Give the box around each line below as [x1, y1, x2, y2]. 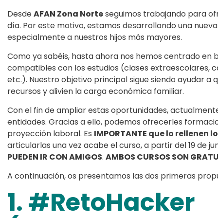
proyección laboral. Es [7, 128, 94, 140]
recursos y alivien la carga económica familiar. [7, 86, 184, 97]
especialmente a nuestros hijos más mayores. [7, 32, 182, 43]
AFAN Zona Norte [34, 8, 103, 20]
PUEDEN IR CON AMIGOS [7, 151, 102, 163]
